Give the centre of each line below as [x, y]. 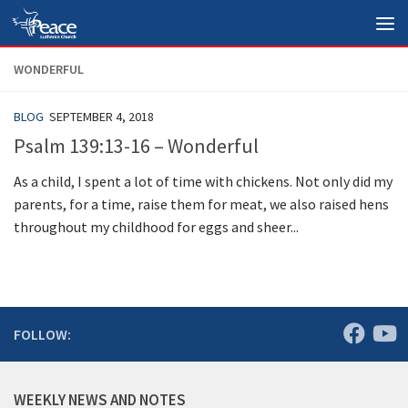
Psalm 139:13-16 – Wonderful [136, 146]
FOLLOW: [42, 335]
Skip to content [75, 26]
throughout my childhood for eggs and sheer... [156, 227]
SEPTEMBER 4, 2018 [102, 117]
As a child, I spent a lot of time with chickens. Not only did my [203, 182]
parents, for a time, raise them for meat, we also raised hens [201, 204]
